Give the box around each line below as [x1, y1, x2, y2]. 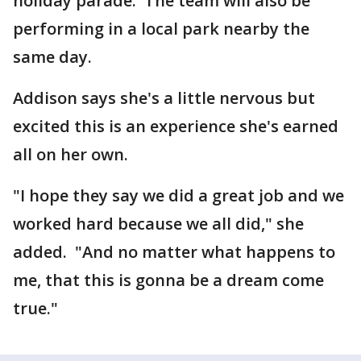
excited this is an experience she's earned [13, 115, 338, 137]
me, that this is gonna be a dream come [13, 269, 324, 291]
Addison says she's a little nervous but [13, 87, 315, 109]
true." [13, 297, 58, 319]
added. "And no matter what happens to [13, 241, 335, 263]
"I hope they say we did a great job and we [13, 185, 344, 206]
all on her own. [13, 143, 128, 165]
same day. [13, 46, 92, 68]
